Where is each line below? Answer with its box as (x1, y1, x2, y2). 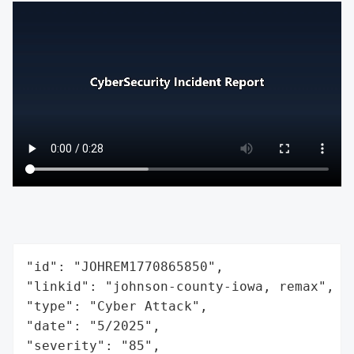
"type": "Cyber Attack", (26, 298, 208, 314)
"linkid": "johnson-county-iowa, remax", (26, 278, 334, 294)
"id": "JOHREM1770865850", (26, 258, 224, 274)
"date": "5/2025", (26, 318, 160, 333)
